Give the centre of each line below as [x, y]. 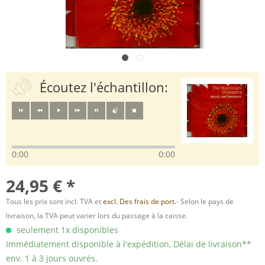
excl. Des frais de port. [140, 201]
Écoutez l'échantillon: [104, 87]
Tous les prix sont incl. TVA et [54, 201]
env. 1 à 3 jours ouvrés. [52, 258]
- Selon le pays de [205, 201]
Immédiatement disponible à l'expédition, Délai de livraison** [129, 244]
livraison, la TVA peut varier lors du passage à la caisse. [97, 216]
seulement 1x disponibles [66, 230]
